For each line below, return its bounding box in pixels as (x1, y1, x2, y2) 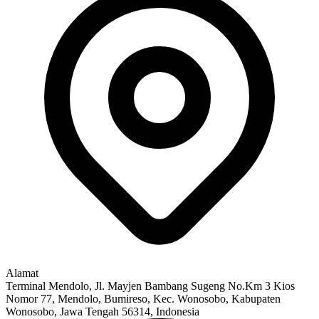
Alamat (6, 266, 38, 279)
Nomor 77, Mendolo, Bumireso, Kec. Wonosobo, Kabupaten (6, 292, 281, 305)
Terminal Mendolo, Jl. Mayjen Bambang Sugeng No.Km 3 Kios (6, 279, 295, 292)
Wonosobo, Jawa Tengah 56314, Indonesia (6, 305, 199, 318)
